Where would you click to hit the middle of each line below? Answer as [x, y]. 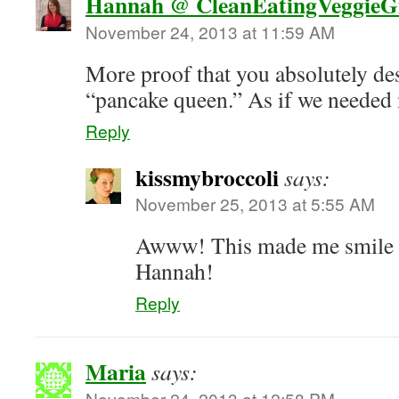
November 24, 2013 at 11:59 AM [210, 32]
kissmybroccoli [207, 177]
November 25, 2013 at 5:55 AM [255, 204]
